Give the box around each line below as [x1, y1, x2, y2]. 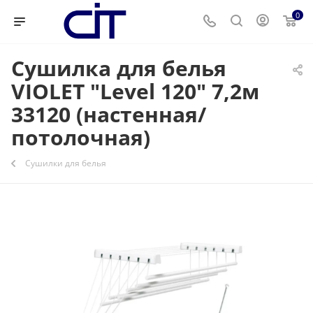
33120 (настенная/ [11, 100, 206, 129]
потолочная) [11, 123, 150, 152]
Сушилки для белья [25, 157, 106, 169]
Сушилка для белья [11, 54, 226, 82]
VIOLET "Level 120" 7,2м [11, 77, 259, 105]
